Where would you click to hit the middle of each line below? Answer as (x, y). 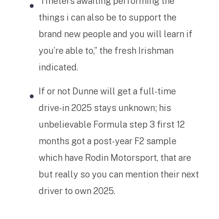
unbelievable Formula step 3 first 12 (112, 124)
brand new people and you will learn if (116, 34)
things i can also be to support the (108, 17)
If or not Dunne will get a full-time (107, 91)
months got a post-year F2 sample (108, 141)
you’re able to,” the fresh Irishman (106, 51)
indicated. (58, 67)
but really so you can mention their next (119, 174)
